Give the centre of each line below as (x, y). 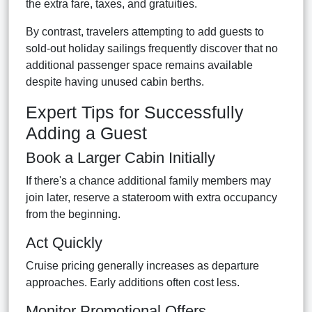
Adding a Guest (86, 133)
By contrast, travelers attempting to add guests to (145, 31)
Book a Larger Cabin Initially (120, 157)
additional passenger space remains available (139, 65)
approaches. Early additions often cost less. (133, 282)
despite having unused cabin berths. (115, 81)
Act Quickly (64, 242)
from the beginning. (73, 214)
